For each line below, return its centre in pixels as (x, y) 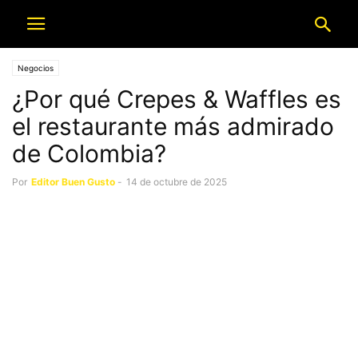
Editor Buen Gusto (73, 182)
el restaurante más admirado (173, 126)
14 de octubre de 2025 (177, 182)
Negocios (36, 68)
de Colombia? (89, 153)
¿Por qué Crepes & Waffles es (177, 99)
